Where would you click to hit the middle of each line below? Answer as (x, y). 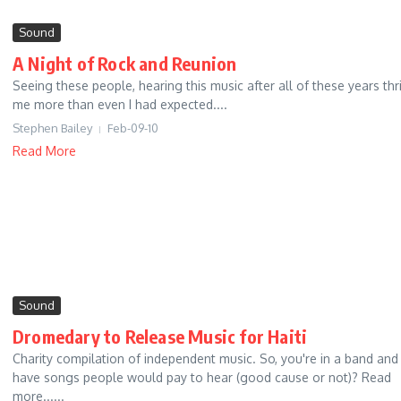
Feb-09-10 (133, 128)
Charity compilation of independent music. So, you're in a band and (205, 359)
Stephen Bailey (52, 128)
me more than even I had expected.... (120, 105)
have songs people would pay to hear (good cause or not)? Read (202, 378)
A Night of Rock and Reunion (125, 64)
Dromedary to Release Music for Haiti (160, 337)
